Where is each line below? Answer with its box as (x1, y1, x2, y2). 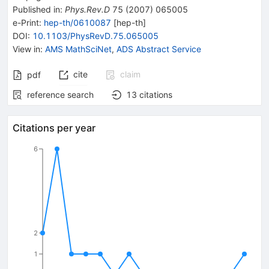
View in (13, 43, 40, 54)
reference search (27, 89, 94, 100)
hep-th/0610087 (44, 17, 111, 28)
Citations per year (13, 121, 95, 134)
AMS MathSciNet (45, 43, 112, 54)
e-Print (13, 17, 39, 28)
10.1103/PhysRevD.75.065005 (32, 30, 159, 41)
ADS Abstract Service (116, 43, 201, 54)
